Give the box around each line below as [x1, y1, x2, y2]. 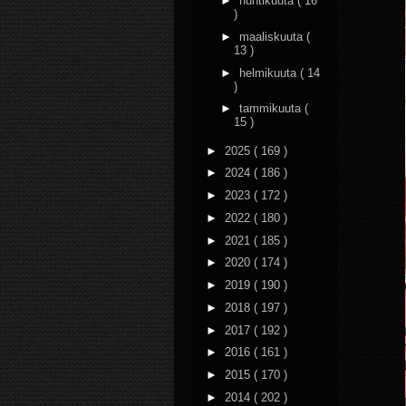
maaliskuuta [238, 29, 306, 43]
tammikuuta [238, 101, 304, 116]
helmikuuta [238, 65, 300, 80]
